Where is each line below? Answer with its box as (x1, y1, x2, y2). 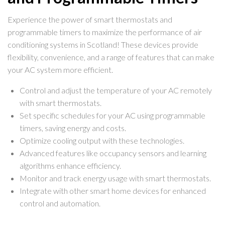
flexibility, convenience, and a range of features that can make (8, 52, 214, 62)
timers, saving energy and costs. (20, 123, 126, 133)
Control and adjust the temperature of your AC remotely (20, 85, 212, 95)
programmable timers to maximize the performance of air (8, 27, 202, 37)
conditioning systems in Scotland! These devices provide (8, 40, 198, 50)
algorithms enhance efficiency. (20, 161, 121, 171)
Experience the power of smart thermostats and (8, 15, 172, 25)
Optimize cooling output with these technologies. (20, 136, 184, 146)
